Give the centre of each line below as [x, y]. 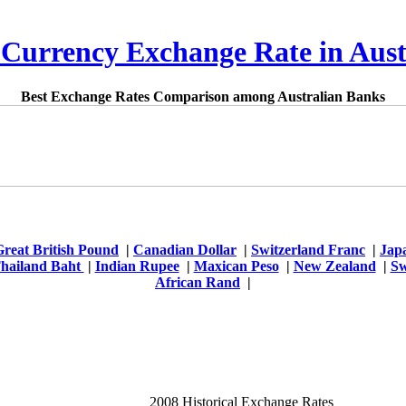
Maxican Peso [236, 266]
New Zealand [334, 266]
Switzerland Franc [308, 250]
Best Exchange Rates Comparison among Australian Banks [203, 96]
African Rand [198, 283]
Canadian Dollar [185, 250]
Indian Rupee [137, 266]
